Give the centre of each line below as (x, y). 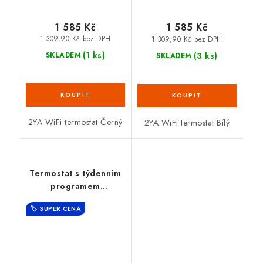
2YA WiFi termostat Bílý (187, 122)
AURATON (75, 212)
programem (75, 186)
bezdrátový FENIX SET (75, 199)
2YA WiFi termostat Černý (75, 122)
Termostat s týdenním (75, 173)
